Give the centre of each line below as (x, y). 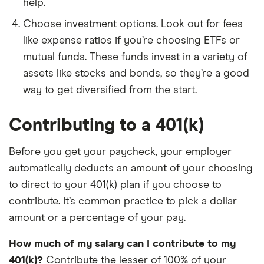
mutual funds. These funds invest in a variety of (135, 57)
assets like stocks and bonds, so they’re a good (136, 73)
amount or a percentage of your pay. (97, 218)
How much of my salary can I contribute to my (122, 244)
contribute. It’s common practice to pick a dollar (123, 201)
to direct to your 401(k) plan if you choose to (115, 185)
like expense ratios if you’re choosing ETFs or (131, 40)
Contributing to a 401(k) (106, 125)
